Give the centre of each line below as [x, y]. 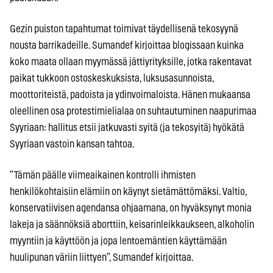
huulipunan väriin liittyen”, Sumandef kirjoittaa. [102, 258]
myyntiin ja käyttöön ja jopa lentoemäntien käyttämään [118, 241]
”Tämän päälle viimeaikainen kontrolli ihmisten [103, 175]
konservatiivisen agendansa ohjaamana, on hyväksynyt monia [131, 208]
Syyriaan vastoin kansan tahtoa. [72, 144]
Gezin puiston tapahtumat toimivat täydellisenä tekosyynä [124, 29]
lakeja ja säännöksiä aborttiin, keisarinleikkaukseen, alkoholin [132, 225]
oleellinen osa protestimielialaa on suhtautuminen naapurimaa [133, 112]
